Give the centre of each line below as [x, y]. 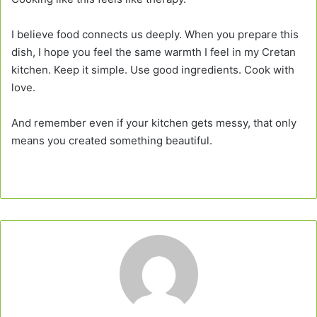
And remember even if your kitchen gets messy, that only [154, 123]
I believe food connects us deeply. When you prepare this [155, 35]
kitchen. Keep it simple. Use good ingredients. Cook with [153, 70]
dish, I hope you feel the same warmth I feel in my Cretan [154, 52]
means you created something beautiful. [112, 141]
